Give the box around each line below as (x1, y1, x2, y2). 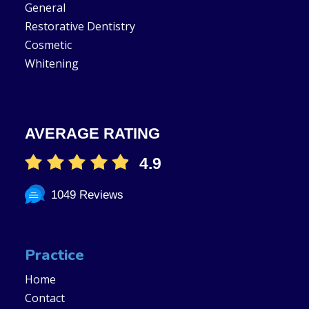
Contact (24, 290, 65, 306)
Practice (24, 245, 84, 266)
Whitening (24, 56, 79, 71)
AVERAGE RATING (24, 124, 160, 142)
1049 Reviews (51, 188, 124, 201)
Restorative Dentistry (24, 19, 135, 34)
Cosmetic (24, 37, 72, 52)
